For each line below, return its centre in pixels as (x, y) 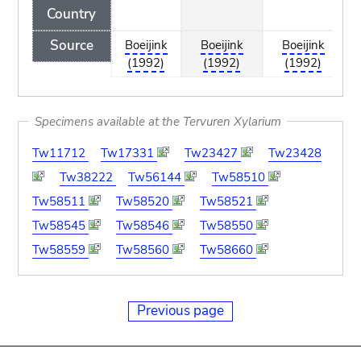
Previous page (180, 311)
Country (72, 14)
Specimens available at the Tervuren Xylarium (158, 121)
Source (71, 46)
